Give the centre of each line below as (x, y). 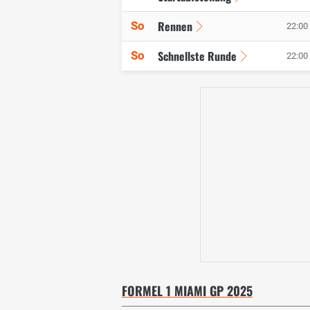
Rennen (175, 27)
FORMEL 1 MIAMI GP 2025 (187, 291)
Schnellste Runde (197, 56)
